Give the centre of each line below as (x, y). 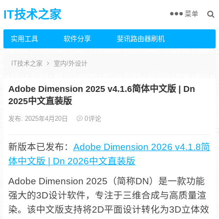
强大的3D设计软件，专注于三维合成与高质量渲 (107, 195)
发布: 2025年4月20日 (39, 119)
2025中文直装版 (40, 101)
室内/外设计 (70, 63)
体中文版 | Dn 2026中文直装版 (72, 161)
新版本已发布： (41, 147)
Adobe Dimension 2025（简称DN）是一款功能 (106, 181)
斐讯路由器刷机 (141, 39)
